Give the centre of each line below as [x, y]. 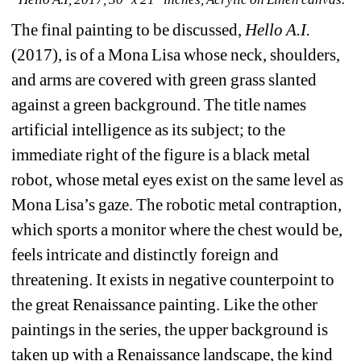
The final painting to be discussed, [129, 30]
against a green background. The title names [159, 105]
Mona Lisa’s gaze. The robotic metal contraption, [177, 205]
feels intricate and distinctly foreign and [145, 255]
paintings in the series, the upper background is [170, 330]
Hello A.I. [278, 30]
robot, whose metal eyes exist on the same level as [178, 180]
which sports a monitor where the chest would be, [177, 230]
